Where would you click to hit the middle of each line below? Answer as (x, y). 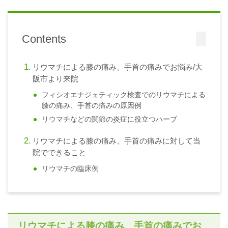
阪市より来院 (55, 78)
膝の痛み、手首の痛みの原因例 (92, 105)
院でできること (59, 152)
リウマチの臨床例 (70, 168)
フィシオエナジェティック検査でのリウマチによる (124, 95)
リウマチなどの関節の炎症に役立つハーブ (110, 119)
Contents (44, 39)
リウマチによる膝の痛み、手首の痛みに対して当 (116, 140)
